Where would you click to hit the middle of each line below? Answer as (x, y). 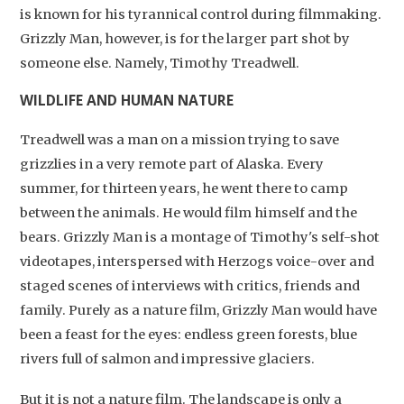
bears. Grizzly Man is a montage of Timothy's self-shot (200, 238)
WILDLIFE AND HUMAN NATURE (127, 101)
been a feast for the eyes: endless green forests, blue (189, 335)
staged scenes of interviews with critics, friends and (190, 286)
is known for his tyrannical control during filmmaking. (201, 14)
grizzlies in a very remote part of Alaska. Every (172, 165)
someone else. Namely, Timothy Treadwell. (160, 63)
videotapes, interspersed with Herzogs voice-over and (197, 262)
